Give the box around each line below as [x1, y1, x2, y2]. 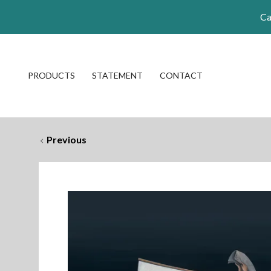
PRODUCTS [28, 70, 75, 80]
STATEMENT [92, 70, 143, 80]
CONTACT [160, 70, 203, 80]
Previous [47, 134, 87, 145]
